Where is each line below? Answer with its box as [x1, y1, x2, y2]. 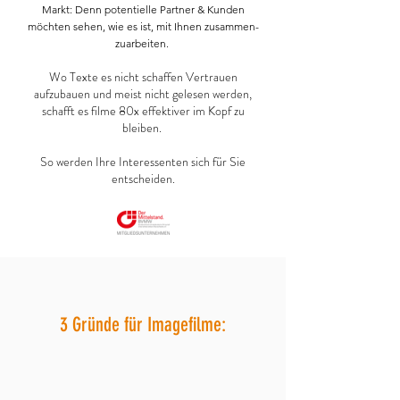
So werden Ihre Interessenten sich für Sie [40, 153, 246, 171]
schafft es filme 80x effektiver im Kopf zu [41, 102, 245, 120]
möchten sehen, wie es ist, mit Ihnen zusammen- [27, 20, 259, 33]
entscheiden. [111, 170, 175, 187]
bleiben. [121, 119, 164, 137]
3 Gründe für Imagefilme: [60, 312, 226, 337]
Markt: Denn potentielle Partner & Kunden [41, 3, 245, 16]
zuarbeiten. [114, 37, 171, 50]
